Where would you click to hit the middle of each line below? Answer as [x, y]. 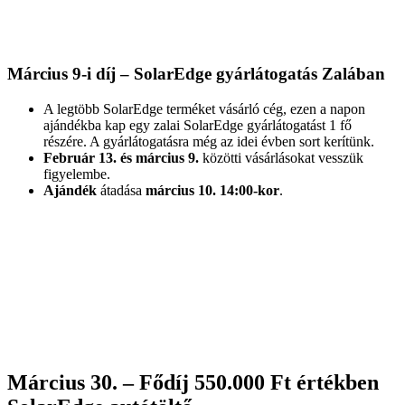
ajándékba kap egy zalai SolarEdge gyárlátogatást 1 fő [198, 125]
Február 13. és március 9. [121, 157]
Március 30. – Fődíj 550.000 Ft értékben [193, 382]
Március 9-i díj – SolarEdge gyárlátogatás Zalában [196, 73]
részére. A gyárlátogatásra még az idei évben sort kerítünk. [209, 141]
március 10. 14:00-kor [212, 190]
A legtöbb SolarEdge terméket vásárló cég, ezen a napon [204, 108]
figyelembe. [77, 174]
